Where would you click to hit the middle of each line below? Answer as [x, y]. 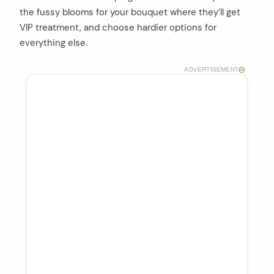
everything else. [54, 43]
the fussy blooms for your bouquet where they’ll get [130, 12]
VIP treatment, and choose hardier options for [118, 27]
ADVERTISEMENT [211, 69]
